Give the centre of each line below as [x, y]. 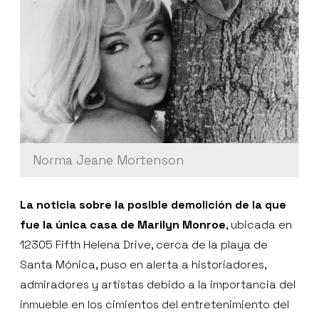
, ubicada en [259, 224]
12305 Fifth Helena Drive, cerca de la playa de [144, 244]
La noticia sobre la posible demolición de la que [153, 204]
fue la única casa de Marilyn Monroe [123, 224]
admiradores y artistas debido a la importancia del [158, 284]
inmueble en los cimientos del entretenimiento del [155, 304]
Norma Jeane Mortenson [108, 159]
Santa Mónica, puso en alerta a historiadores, [143, 264]
